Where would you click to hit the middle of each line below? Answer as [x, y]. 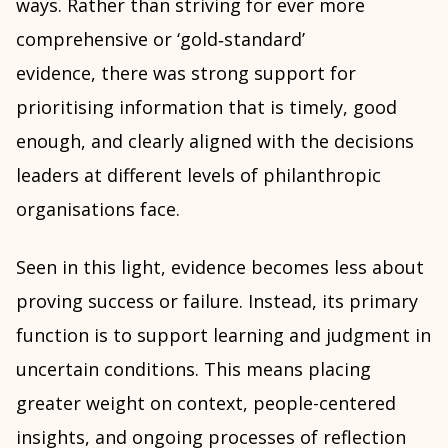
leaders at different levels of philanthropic [198, 175]
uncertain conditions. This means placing [193, 369]
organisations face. [98, 209]
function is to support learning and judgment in [223, 335]
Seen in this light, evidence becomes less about [220, 267]
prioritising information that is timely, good [206, 107]
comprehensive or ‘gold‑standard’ [160, 39]
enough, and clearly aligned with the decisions [215, 141]
